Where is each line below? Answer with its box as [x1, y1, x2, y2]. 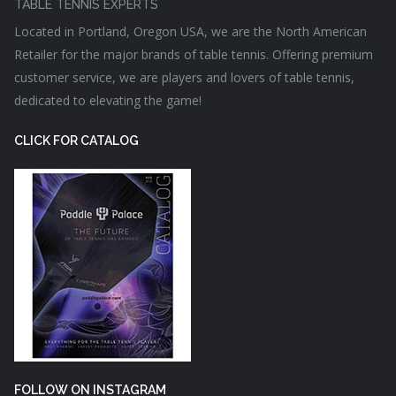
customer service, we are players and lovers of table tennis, [14, 68, 354, 86]
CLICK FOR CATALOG [14, 133, 139, 148]
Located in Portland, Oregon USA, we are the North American [14, 22, 367, 40]
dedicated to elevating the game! [14, 91, 202, 109]
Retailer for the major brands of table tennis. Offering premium [14, 45, 373, 63]
